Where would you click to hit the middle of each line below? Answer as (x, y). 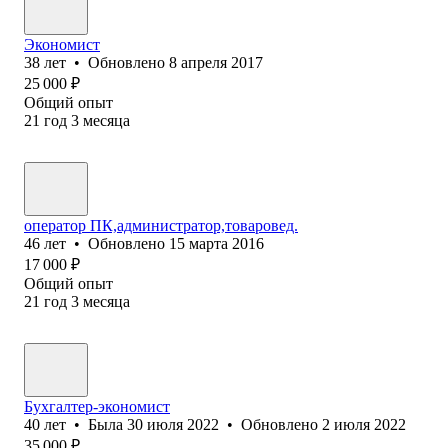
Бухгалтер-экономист (97, 406)
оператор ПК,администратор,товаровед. (161, 225)
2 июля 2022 (364, 424)
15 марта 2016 (216, 243)
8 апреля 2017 (216, 62)
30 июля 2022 (173, 424)
